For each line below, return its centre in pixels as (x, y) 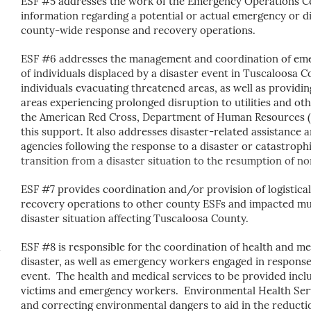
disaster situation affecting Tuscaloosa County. (135, 218)
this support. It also (70, 131)
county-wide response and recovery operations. (141, 30)
